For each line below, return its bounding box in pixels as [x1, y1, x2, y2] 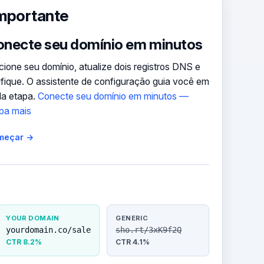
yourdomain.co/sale [6, 225, 91, 235]
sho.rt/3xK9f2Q [115, 225, 182, 235]
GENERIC [115, 213, 148, 222]
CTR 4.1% [115, 237, 150, 246]
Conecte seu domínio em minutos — [38, 90, 189, 102]
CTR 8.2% [6, 237, 42, 246]
